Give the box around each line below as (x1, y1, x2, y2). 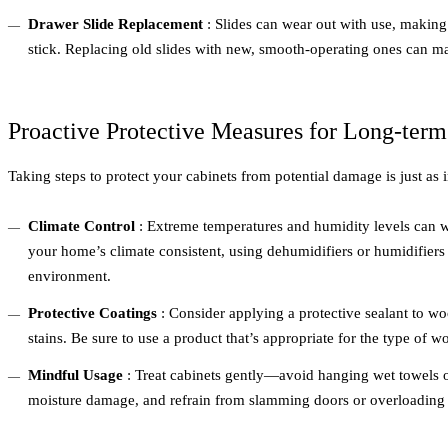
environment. (28, 268, 111, 285)
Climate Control (28, 218, 135, 235)
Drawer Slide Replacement (28, 16, 203, 33)
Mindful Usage (28, 367, 123, 384)
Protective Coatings (28, 305, 157, 322)
